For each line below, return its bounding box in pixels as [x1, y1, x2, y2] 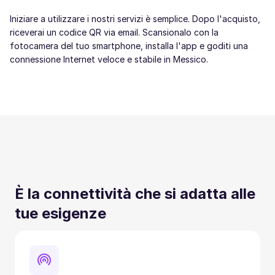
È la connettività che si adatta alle [15, 185, 255, 203]
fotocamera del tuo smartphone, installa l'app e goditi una [10, 41, 248, 51]
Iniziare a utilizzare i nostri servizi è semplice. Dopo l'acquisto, [10, 14, 260, 24]
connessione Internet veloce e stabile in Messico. [10, 54, 208, 64]
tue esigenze [15, 204, 106, 222]
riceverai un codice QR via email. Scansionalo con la [10, 27, 219, 37]
